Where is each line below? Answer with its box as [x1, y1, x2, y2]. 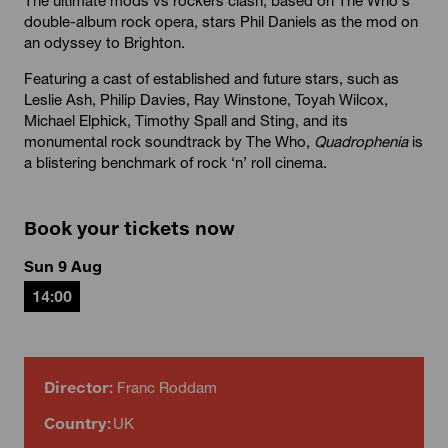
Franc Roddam [116, 377, 217, 396]
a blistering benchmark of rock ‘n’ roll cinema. [23, 152, 327, 171]
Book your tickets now [23, 216, 235, 239]
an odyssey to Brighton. [23, 32, 185, 51]
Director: [43, 377, 117, 396]
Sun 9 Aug [23, 256, 102, 275]
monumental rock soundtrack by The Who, [23, 131, 314, 150]
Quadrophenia [313, 131, 408, 150]
